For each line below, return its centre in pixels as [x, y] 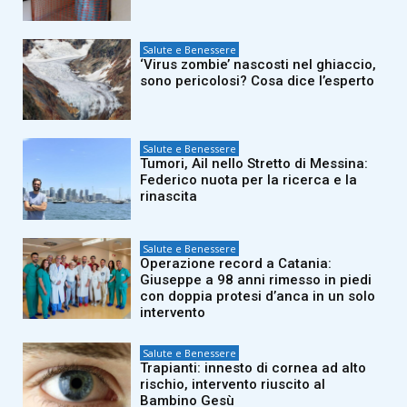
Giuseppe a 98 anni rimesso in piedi [256, 279]
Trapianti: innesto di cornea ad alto [253, 367]
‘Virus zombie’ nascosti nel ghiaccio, [258, 64]
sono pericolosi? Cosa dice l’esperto [258, 80]
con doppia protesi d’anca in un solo [258, 296]
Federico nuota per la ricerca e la [249, 180]
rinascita [169, 197]
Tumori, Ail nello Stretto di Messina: [254, 164]
